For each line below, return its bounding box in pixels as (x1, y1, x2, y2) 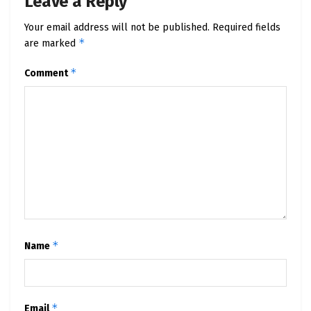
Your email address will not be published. (24, 21, 210, 33)
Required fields (212, 21, 280, 33)
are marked (24, 37, 78, 49)
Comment (24, 67, 70, 79)
